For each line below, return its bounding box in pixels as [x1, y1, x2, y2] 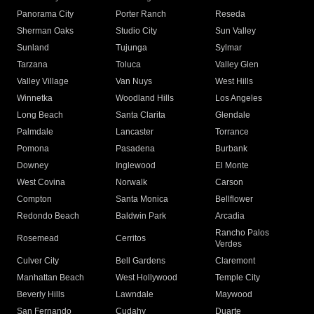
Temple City [214, 273, 260, 283]
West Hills [214, 76, 253, 87]
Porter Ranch [116, 9, 167, 20]
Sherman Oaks [17, 26, 74, 36]
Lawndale [116, 289, 154, 300]
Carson [214, 177, 243, 188]
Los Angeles [214, 93, 262, 104]
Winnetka [17, 93, 53, 104]
